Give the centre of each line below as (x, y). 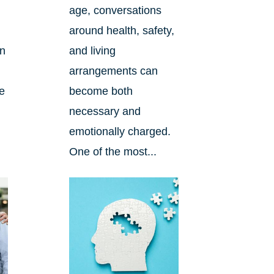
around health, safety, (121, 31)
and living (92, 51)
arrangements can (113, 71)
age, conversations (115, 11)
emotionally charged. (120, 132)
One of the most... (113, 152)
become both (101, 91)
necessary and (105, 112)
